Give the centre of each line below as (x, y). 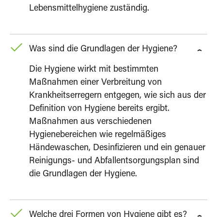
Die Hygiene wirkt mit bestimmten (94, 70)
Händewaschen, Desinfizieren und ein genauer (117, 148)
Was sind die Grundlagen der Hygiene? (103, 49)
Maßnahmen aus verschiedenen (90, 122)
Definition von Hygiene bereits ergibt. (99, 109)
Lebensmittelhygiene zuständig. (89, 8)
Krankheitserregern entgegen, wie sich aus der (117, 96)
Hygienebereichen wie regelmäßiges (98, 135)
